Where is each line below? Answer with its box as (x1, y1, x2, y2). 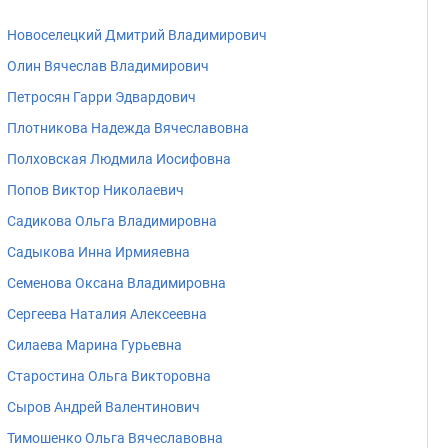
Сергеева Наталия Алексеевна (7, 306, 207, 322)
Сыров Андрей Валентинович (7, 399, 200, 415)
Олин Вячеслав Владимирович (7, 58, 209, 74)
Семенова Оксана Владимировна (7, 275, 226, 291)
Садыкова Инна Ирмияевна (7, 244, 190, 260)
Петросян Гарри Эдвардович (7, 89, 196, 105)
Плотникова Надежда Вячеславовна (7, 120, 249, 136)
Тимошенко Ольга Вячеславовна (7, 430, 223, 446)
